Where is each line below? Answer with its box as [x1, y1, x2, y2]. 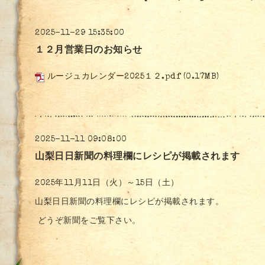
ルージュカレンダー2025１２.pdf [47, 73, 180, 82]
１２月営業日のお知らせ [35, 46, 143, 56]
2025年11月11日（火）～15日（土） [35, 179, 179, 188]
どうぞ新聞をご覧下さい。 [35, 217, 141, 226]
